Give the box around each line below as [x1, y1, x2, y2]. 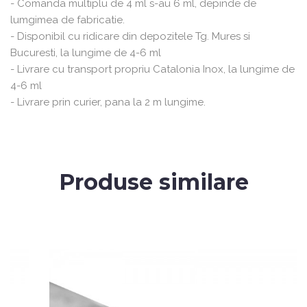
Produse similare [58, 168, 249, 195]
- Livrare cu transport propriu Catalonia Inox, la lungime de [10, 62, 295, 75]
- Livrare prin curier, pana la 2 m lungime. [10, 95, 206, 108]
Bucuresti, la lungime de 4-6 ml [10, 46, 161, 59]
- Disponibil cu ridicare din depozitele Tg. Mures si [10, 29, 250, 42]
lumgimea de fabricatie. [10, 13, 125, 26]
